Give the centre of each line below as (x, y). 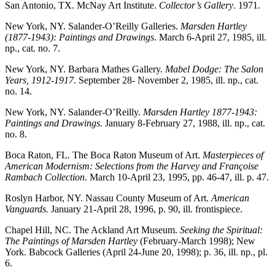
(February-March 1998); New (196, 241)
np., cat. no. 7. (33, 48)
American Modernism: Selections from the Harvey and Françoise (132, 166)
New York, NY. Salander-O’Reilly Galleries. (93, 26)
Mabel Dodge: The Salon (214, 69)
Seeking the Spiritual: (221, 230)
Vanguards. (27, 209)
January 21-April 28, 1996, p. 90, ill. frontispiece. (145, 209)
